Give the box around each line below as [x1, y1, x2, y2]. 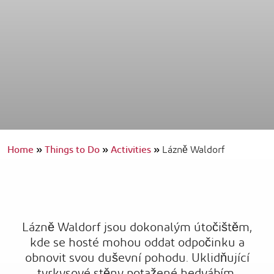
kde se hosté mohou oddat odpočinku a [29, 231, 245, 254]
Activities [111, 141, 154, 160]
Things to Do [45, 141, 102, 160]
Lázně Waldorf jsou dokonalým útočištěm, [22, 216, 252, 239]
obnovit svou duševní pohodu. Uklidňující [24, 246, 250, 270]
